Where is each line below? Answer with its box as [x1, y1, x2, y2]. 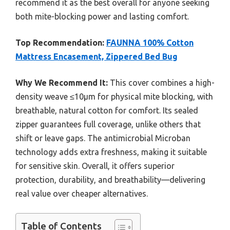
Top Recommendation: [15, 38, 104, 48]
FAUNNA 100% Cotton [106, 38, 194, 48]
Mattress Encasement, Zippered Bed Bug [15, 52, 178, 62]
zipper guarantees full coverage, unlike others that [15, 120, 201, 129]
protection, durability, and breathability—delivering [15, 175, 205, 185]
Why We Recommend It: [15, 78, 108, 88]
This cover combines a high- [108, 78, 215, 88]
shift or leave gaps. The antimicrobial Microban [15, 133, 190, 143]
